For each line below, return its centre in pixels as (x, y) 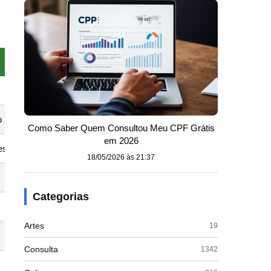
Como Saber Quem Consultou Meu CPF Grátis (121, 128)
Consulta (41, 249)
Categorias (61, 197)
